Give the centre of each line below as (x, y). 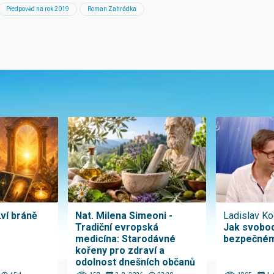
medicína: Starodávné (126, 239)
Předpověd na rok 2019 (38, 9)
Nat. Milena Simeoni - (124, 216)
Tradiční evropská (117, 228)
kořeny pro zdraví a (120, 251)
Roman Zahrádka (112, 9)
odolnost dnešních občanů (135, 262)
